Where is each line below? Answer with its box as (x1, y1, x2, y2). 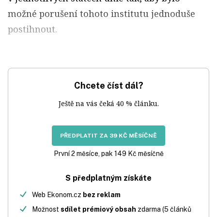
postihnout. (8, 23, 57, 35)
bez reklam (83, 191, 121, 199)
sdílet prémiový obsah (61, 205, 136, 214)
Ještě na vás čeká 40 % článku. (58, 99, 159, 108)
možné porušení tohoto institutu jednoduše (8, 8, 195, 20)
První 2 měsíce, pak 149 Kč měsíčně (53, 150, 164, 158)
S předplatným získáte (65, 173, 152, 183)
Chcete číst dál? (74, 80, 143, 91)
